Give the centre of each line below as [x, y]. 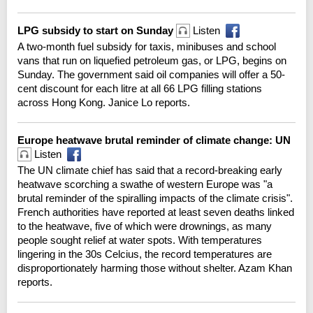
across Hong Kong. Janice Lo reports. [104, 102]
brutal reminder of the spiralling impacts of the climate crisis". [155, 198]
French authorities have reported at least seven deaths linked [156, 212]
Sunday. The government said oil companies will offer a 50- [151, 74]
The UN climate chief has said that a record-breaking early [150, 170]
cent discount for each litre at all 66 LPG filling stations [140, 88]
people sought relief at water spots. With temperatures [140, 240]
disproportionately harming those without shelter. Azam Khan [155, 268]
